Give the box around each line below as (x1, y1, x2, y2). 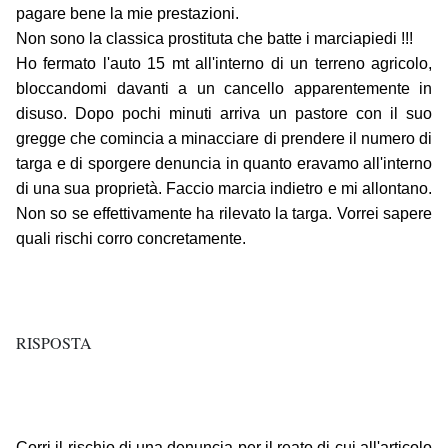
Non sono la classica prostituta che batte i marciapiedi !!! (16, 30, 413, 48)
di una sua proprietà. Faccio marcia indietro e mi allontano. (16, 180, 432, 198)
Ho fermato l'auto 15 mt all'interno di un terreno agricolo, (16, 55, 432, 73)
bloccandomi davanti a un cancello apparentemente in (16, 80, 432, 98)
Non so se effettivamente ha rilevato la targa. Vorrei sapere (16, 205, 432, 223)
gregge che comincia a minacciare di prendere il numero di (16, 130, 432, 148)
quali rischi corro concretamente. (16, 230, 246, 248)
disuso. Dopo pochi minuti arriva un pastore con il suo (16, 105, 432, 123)
